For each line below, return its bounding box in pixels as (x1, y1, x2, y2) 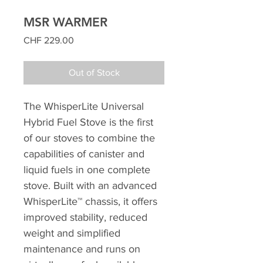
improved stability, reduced (23, 211, 147, 223)
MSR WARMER (23, 14, 107, 29)
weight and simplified (23, 227, 120, 239)
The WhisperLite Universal (23, 100, 144, 112)
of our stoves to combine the (23, 131, 155, 144)
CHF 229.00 (23, 35, 74, 45)
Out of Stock (68, 67, 120, 77)
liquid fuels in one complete (23, 163, 150, 176)
